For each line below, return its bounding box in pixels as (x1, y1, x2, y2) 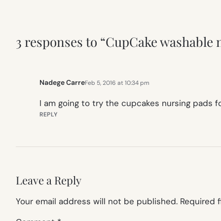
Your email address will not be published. (16, 196, 178, 207)
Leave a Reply (16, 173, 81, 188)
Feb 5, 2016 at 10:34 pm (85, 78, 149, 87)
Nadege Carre (39, 78, 85, 87)
